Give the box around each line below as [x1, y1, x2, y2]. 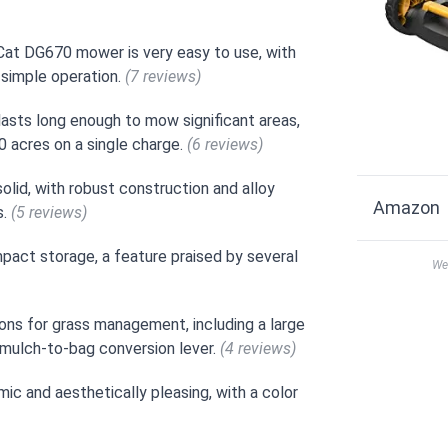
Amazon [373, 197, 441, 218]
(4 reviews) [220, 339, 297, 359]
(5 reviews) [11, 203, 88, 223]
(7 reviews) [125, 67, 202, 87]
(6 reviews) [187, 135, 264, 155]
